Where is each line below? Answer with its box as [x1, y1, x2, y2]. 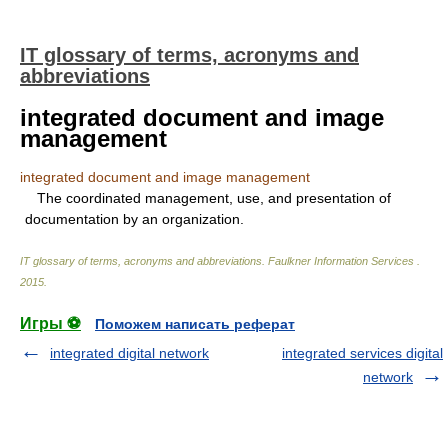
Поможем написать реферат [95, 316, 295, 332]
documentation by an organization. [25, 211, 244, 227]
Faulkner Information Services [268, 255, 417, 267]
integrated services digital [282, 345, 443, 361]
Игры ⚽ [20, 315, 81, 332]
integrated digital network [50, 345, 209, 361]
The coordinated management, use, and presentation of [25, 190, 391, 206]
